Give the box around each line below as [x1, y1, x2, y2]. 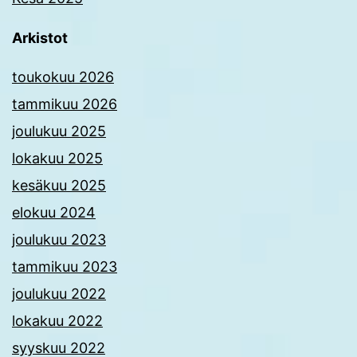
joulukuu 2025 [12, 123, 106, 140]
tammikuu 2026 [12, 96, 117, 113]
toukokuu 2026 [12, 69, 114, 86]
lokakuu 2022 [12, 312, 103, 330]
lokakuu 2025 [12, 150, 103, 167]
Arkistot [12, 29, 68, 47]
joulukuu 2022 [12, 285, 106, 303]
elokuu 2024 [12, 204, 96, 222]
